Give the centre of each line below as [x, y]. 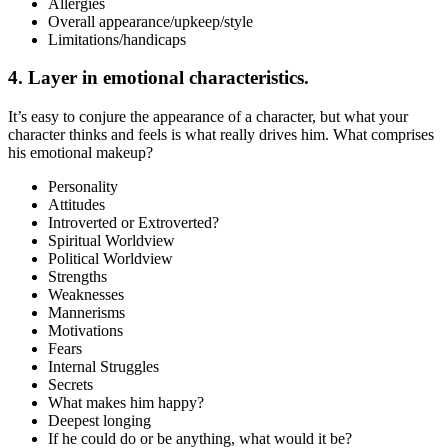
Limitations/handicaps [117, 39]
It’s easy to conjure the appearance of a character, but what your [208, 117]
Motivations [85, 331]
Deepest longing [99, 421]
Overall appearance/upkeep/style [150, 21]
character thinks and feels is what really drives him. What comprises [221, 135]
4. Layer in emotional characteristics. [158, 78]
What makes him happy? [126, 403]
